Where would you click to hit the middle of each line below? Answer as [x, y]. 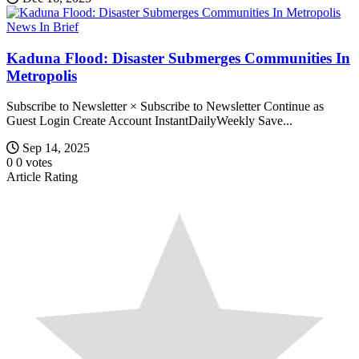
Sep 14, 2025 [56, 148]
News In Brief [42, 26]
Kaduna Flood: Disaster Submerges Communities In [178, 58]
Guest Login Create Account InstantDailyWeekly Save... [149, 121]
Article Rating [42, 177]
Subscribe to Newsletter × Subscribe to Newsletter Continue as [165, 107]
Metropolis [42, 75]
